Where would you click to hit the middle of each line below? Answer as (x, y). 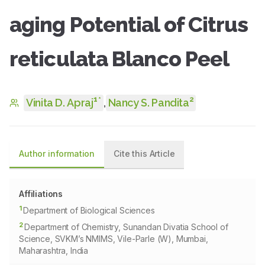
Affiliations (41, 194)
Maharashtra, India (54, 251)
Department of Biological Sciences (89, 210)
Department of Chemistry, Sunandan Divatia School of (126, 227)
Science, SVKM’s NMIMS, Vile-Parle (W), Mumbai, (114, 239)
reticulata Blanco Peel (119, 59)
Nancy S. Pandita (148, 103)
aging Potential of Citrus (129, 24)
